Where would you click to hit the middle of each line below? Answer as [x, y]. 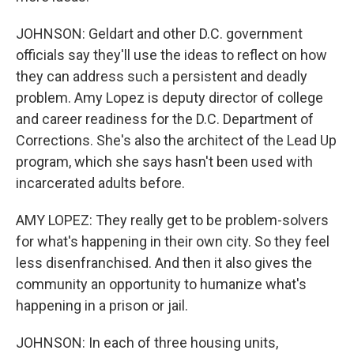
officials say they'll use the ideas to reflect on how [171, 55]
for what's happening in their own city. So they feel [173, 241]
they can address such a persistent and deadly [162, 76]
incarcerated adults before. [100, 183]
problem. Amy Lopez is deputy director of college [169, 98]
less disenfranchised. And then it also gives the [164, 263]
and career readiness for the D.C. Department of [165, 119]
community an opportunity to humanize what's [161, 284]
